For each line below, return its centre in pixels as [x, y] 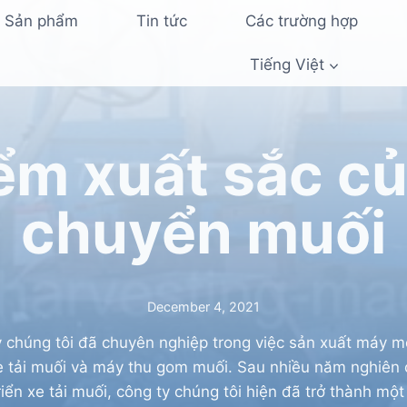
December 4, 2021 [203, 307]
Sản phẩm [41, 21]
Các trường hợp [301, 21]
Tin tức [161, 21]
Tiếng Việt [287, 64]
